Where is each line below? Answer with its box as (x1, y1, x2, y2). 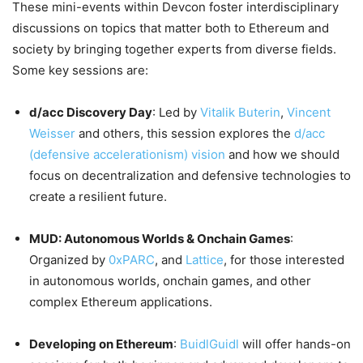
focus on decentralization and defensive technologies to (29, 167, 351, 183)
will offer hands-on (239, 335, 351, 352)
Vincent (287, 104, 331, 120)
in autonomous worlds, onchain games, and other (29, 272, 311, 288)
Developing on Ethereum (29, 335, 173, 352)
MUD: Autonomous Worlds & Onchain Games (29, 230, 290, 246)
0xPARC (109, 251, 155, 267)
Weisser (29, 125, 75, 141)
